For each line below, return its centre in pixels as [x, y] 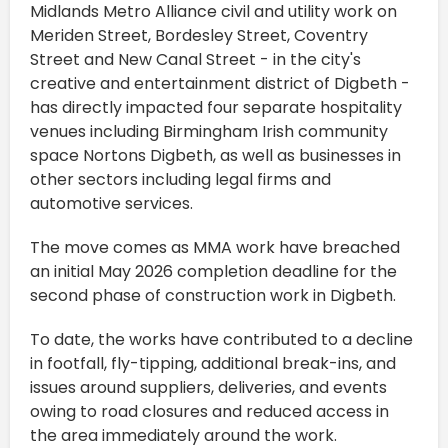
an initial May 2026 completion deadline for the [213, 272]
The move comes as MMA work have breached [215, 248]
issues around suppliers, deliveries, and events [208, 388]
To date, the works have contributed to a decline [221, 340]
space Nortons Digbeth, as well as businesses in [215, 156]
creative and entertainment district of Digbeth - [220, 84]
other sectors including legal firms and [180, 180]
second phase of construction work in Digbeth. [213, 296]
